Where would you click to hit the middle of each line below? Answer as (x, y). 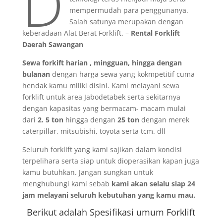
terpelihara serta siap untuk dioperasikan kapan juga (111, 161)
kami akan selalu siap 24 (153, 184)
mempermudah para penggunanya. (129, 10)
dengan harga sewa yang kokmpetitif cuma (122, 74)
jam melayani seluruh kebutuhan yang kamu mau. (109, 195)
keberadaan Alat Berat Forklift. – (76, 33)
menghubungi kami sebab (67, 184)
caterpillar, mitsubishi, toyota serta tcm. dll (94, 131)
